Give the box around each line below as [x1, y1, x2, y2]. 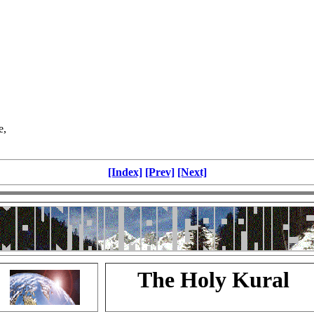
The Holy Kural [137, 267, 289, 293]
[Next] [177, 166, 207, 179]
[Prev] [144, 166, 175, 179]
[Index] [107, 166, 142, 179]
